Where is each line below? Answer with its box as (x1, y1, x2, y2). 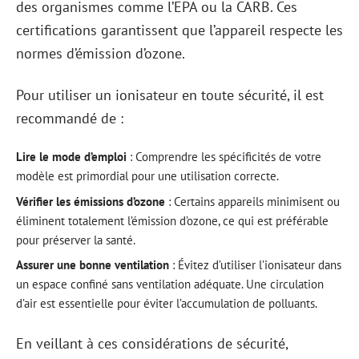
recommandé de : (16, 108, 123, 127)
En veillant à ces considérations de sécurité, (16, 333, 288, 353)
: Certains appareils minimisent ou (165, 193, 340, 209)
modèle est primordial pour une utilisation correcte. (16, 168, 279, 184)
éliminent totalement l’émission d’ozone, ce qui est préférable (16, 212, 329, 228)
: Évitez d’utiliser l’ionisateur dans (169, 257, 341, 272)
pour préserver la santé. (16, 232, 135, 248)
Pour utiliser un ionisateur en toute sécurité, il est (16, 85, 324, 104)
